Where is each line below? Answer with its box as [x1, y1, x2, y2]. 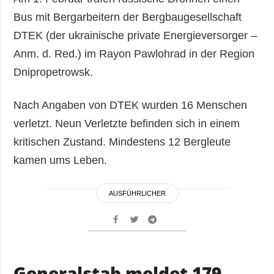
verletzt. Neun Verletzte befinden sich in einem [13, 117, 240, 130]
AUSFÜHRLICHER [108, 190, 166, 198]
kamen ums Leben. [13, 154, 108, 167]
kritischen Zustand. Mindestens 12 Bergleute [13, 136, 231, 149]
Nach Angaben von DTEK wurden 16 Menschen [13, 99, 248, 112]
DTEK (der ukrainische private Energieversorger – [13, 29, 257, 42]
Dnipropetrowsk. [13, 66, 94, 79]
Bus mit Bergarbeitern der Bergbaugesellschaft [13, 11, 242, 24]
